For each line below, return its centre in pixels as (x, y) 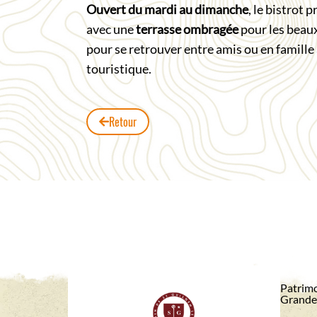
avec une (110, 29)
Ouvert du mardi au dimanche (167, 9)
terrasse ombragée (186, 29)
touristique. (119, 69)
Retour (123, 122)
